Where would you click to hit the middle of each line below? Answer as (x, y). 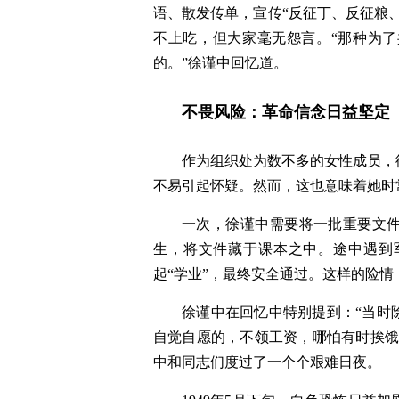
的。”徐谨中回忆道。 (220, 63)
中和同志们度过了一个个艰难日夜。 (267, 362)
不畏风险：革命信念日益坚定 (286, 112)
